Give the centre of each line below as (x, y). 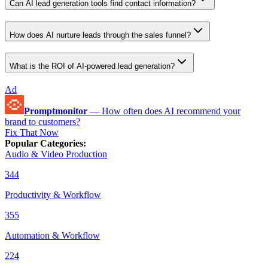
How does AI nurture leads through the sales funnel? (100, 35)
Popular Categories (44, 144)
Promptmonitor (56, 111)
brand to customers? (42, 122)
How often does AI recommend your (171, 111)
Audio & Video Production (56, 154)
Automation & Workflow (52, 236)
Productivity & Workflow (53, 195)
